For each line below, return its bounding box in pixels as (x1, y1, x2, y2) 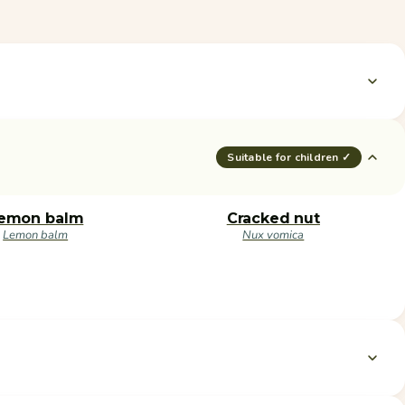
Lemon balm (3, 226, 69, 243)
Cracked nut (226, 209, 320, 227)
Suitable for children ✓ (227, 149, 351, 165)
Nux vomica (242, 226, 305, 243)
